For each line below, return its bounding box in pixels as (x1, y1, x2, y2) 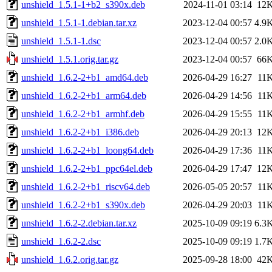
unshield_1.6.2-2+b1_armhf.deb (21, 108, 144, 119)
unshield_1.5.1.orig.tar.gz (21, 53, 118, 64)
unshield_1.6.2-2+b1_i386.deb (21, 126, 139, 137)
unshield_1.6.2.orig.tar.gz (21, 254, 118, 265)
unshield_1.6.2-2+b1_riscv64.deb (21, 181, 150, 192)
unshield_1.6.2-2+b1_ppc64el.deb (21, 163, 152, 174)
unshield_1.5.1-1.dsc (21, 35, 101, 46)
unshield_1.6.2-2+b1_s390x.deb (21, 199, 145, 210)
